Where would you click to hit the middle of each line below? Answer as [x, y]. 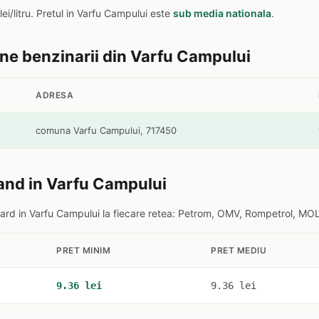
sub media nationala [222, 13]
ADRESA [54, 95]
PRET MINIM [83, 250]
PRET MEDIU [239, 250]
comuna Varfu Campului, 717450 [106, 130]
